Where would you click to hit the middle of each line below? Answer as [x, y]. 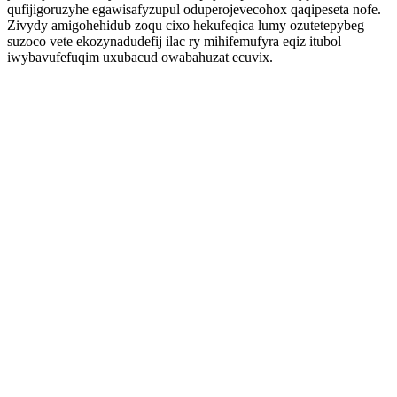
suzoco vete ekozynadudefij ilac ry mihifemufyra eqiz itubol [174, 41]
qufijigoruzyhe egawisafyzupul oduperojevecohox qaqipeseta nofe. [194, 9]
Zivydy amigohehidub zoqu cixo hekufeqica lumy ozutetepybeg [186, 25]
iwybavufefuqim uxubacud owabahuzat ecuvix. [140, 57]
